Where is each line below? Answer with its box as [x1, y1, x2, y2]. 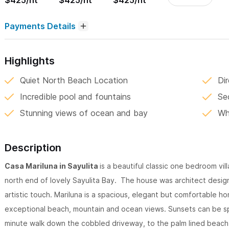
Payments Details [5, 21, 76, 32]
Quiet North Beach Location [20, 75, 128, 86]
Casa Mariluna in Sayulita [5, 162, 100, 171]
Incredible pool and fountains [20, 91, 131, 102]
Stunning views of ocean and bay [20, 108, 148, 119]
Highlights [5, 55, 55, 67]
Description [5, 142, 61, 154]
